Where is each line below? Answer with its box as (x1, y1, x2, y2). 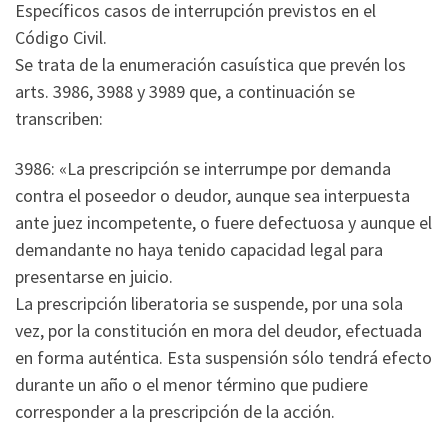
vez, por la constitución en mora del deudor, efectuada (15, 318, 422, 342)
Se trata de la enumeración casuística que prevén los (15, 53, 406, 77)
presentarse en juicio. (15, 264, 173, 288)
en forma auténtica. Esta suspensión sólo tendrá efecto (15, 345, 432, 369)
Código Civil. (15, 26, 107, 50)
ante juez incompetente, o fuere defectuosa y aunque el (15, 210, 432, 234)
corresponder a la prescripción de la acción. (15, 399, 335, 423)
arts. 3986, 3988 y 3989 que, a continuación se (15, 80, 355, 104)
